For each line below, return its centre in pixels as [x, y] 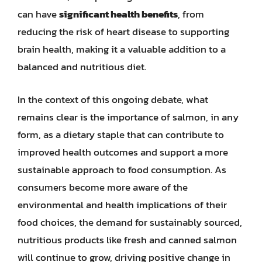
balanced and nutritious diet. [82, 67]
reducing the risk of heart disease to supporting [123, 32]
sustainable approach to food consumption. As [122, 169]
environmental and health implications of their [122, 204]
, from [191, 14]
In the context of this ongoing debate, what [113, 99]
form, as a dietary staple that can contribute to [121, 134]
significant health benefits [118, 14]
